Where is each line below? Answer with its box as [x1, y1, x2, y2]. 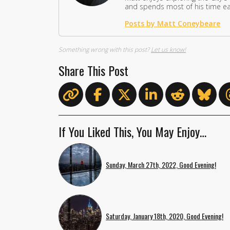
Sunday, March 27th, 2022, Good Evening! [106, 159, 216, 170]
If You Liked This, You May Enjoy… [59, 122, 206, 141]
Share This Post [59, 61, 128, 80]
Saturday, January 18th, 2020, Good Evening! [106, 210, 223, 222]
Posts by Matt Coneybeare [125, 18, 220, 29]
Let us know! [151, 45, 186, 54]
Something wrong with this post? [59, 45, 151, 54]
